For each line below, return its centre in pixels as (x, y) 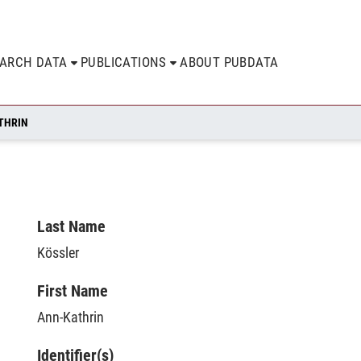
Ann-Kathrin (71, 317)
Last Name (71, 226)
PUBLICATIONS (124, 62)
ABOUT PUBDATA (229, 62)
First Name (73, 291)
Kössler (58, 253)
